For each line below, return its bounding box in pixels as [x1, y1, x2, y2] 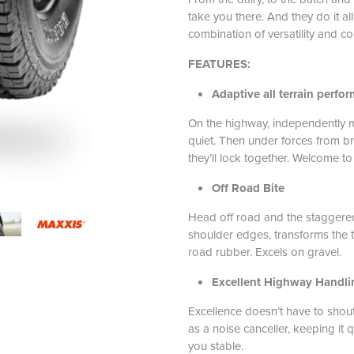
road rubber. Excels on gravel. [187, 243, 341, 260]
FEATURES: [187, 55, 254, 73]
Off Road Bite [211, 179, 284, 197]
